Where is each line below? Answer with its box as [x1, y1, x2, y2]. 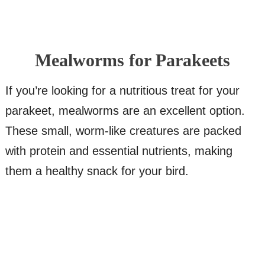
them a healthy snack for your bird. [5, 164, 189, 178]
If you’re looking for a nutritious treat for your [5, 84, 240, 98]
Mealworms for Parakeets [35, 50, 230, 70]
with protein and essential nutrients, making [5, 144, 232, 158]
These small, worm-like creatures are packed [5, 124, 241, 138]
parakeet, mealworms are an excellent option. [5, 104, 245, 118]
